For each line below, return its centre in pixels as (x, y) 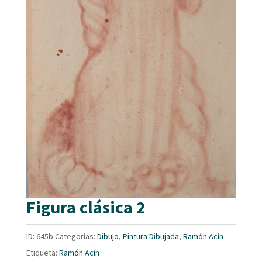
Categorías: (76, 237)
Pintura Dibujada (151, 237)
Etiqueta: (42, 253)
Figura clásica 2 (86, 207)
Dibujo (108, 237)
